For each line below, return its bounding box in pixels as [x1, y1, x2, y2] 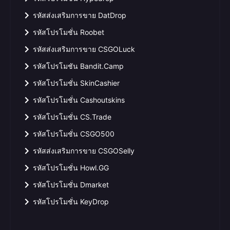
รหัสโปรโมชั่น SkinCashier [33, 79, 120, 87]
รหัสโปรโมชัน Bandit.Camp [33, 62, 124, 70]
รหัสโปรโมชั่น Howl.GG [33, 163, 109, 172]
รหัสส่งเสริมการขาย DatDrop [33, 11, 126, 20]
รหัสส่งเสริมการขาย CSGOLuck [33, 45, 135, 53]
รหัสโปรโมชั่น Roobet [33, 28, 104, 36]
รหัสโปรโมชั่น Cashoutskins [33, 95, 125, 104]
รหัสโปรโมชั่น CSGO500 [33, 129, 114, 138]
